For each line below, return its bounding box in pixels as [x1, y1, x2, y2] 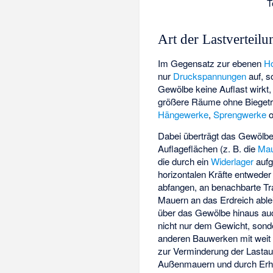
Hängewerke [158, 108, 209, 121]
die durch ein [158, 154, 211, 168]
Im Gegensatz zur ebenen [158, 57, 264, 70]
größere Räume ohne [158, 95, 246, 108]
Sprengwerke [213, 108, 267, 121]
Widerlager [211, 154, 254, 168]
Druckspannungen [173, 69, 247, 83]
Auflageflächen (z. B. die [158, 141, 258, 155]
